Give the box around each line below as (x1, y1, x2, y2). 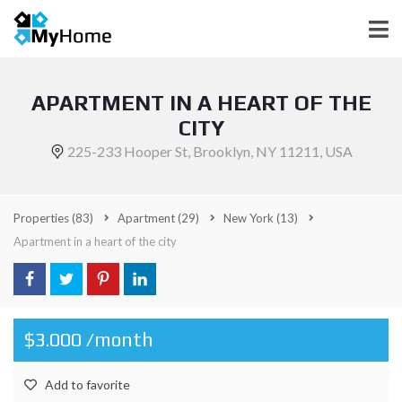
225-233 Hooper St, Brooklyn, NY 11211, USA (66, 143, 353, 160)
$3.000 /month (24, 328, 153, 351)
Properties (13, 211, 72, 225)
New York (223, 211, 276, 225)
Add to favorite (45, 377, 130, 392)
